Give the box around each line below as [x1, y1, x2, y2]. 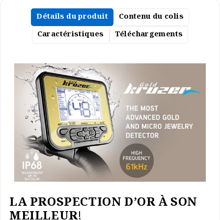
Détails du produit [36, 11, 108, 24]
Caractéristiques [37, 28, 104, 42]
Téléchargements [114, 28, 183, 42]
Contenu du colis [118, 11, 184, 24]
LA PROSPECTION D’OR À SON [9, 193, 197, 214]
